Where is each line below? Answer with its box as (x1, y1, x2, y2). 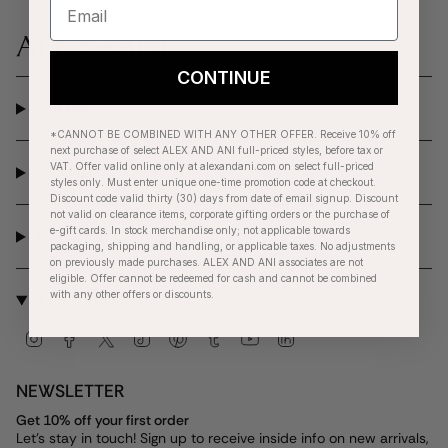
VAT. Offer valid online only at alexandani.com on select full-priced (50, 160, 374, 172)
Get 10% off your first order (16, 411, 189, 430)
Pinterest (187, 327, 244, 346)
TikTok (151, 327, 191, 346)
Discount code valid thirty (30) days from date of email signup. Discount (50, 192, 398, 204)
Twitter (115, 327, 159, 346)
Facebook (79, 327, 142, 346)
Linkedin (295, 327, 347, 346)
